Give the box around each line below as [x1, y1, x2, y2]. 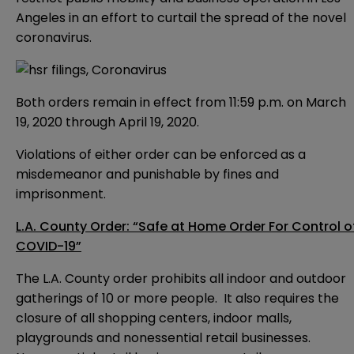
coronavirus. [16, 28, 92, 47]
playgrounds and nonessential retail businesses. [16, 329, 314, 348]
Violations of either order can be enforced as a [16, 145, 306, 164]
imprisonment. [16, 185, 106, 204]
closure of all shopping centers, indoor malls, [16, 309, 292, 328]
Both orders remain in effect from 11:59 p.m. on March [16, 93, 346, 112]
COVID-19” [16, 237, 81, 256]
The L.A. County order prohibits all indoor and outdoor [16, 269, 346, 288]
